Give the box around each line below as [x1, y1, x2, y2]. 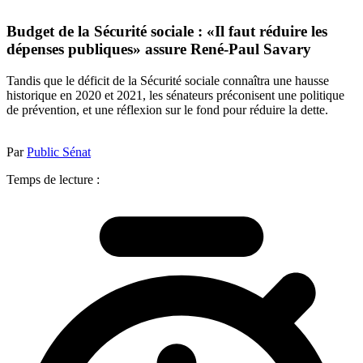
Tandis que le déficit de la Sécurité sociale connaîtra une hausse [6, 73, 329, 88]
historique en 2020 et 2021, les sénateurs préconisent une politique [6, 88, 344, 102]
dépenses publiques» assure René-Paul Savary [6, 41, 311, 58]
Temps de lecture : [6, 172, 100, 186]
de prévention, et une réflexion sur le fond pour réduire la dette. [6, 102, 328, 117]
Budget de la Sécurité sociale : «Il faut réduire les [6, 23, 327, 41]
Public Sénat [27, 144, 91, 159]
